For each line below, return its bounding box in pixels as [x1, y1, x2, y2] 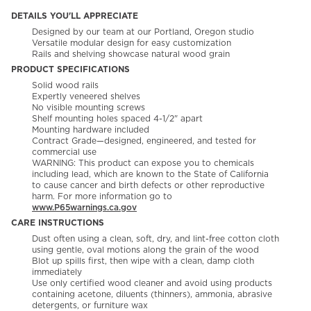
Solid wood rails [32, 81, 99, 90]
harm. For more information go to [32, 192, 172, 201]
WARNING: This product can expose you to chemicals [32, 159, 254, 168]
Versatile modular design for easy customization [32, 39, 231, 48]
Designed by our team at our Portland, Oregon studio [32, 28, 254, 37]
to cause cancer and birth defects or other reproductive [32, 181, 264, 190]
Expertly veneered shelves [32, 92, 140, 101]
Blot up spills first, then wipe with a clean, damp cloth [32, 257, 254, 266]
